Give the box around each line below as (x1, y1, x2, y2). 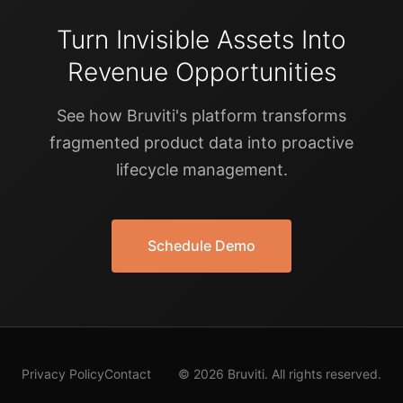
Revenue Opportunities (67, 57, 336, 88)
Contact (104, 366, 151, 382)
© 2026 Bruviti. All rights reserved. (178, 366, 381, 382)
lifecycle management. (115, 160, 288, 180)
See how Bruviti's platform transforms (57, 106, 346, 126)
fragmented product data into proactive (49, 133, 354, 153)
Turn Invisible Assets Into (57, 24, 346, 56)
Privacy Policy (22, 366, 104, 382)
